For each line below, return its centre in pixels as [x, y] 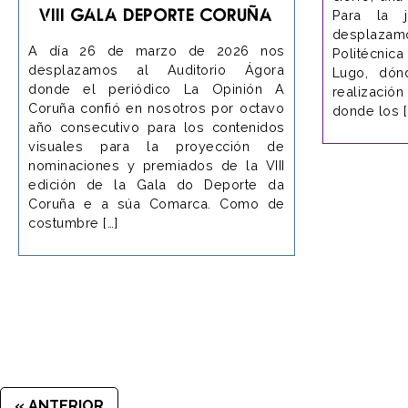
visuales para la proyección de [156, 146]
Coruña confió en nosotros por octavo [156, 107]
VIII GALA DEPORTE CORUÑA [157, 14]
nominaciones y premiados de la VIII [157, 165]
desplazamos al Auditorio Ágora [156, 69]
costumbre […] [73, 222]
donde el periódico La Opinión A [157, 88]
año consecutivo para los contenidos [157, 127]
